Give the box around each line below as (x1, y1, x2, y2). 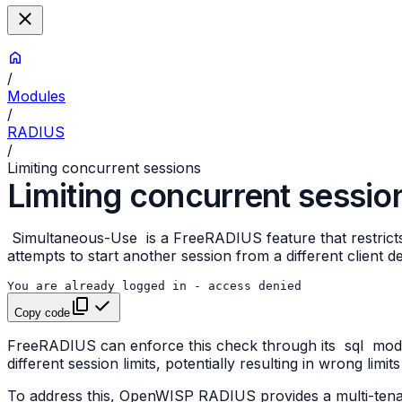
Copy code (14, 306, 70, 320)
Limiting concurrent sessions (7, 159, 201, 178)
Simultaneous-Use (11, 229, 137, 248)
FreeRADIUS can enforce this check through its (7, 336, 340, 355)
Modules (7, 87, 66, 106)
